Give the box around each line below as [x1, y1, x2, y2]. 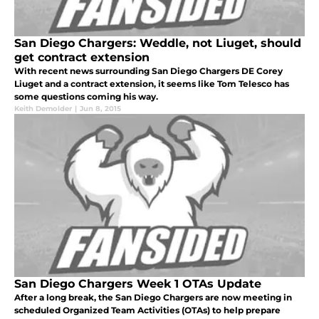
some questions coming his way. [14, 90, 158, 102]
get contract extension [14, 50, 150, 64]
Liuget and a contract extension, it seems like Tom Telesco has [14, 78, 289, 89]
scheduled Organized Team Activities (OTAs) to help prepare [14, 304, 281, 315]
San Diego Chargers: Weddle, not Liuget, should [14, 36, 301, 50]
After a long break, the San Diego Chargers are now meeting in [14, 291, 292, 303]
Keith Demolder [14, 103, 72, 113]
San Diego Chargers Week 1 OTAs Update [14, 276, 261, 291]
